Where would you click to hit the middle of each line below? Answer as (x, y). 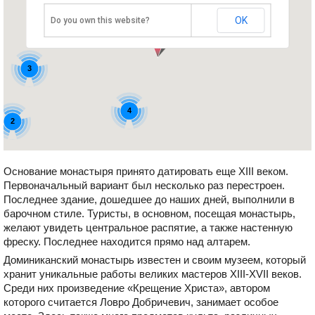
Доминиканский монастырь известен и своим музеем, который (155, 260)
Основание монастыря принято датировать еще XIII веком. (146, 171)
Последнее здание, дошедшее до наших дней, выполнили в (149, 199)
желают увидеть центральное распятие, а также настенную (148, 227)
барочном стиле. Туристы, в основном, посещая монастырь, (149, 213)
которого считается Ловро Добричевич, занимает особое (141, 302)
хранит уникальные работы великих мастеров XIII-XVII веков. (153, 274)
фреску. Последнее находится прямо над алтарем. (127, 242)
